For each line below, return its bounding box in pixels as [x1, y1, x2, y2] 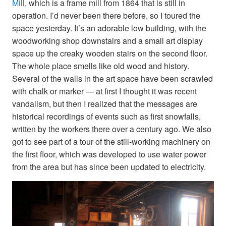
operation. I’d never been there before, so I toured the [12, 10, 200, 22]
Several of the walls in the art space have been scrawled [12, 73, 213, 85]
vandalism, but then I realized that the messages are [12, 98, 197, 110]
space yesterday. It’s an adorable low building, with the [12, 22, 206, 34]
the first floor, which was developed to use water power [12, 148, 206, 160]
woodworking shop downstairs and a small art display [12, 35, 203, 47]
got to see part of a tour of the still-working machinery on [12, 136, 210, 148]
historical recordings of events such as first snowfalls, [12, 110, 201, 123]
